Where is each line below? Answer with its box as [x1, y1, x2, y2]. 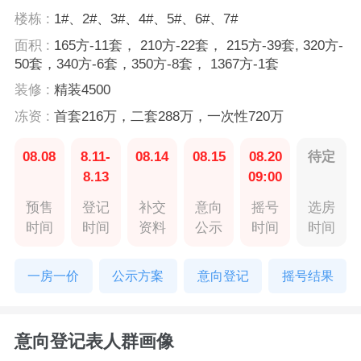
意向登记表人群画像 [14, 331, 174, 351]
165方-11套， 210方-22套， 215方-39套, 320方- [53, 37, 343, 53]
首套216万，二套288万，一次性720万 [53, 108, 284, 124]
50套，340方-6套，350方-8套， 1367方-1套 [14, 56, 279, 72]
